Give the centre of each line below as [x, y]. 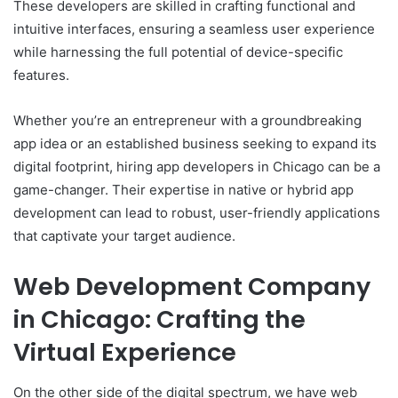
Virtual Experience [125, 353]
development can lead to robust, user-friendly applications [197, 213]
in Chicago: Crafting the [159, 320]
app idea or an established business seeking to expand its [195, 144]
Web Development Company [192, 287]
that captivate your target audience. [124, 236]
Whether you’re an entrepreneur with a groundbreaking [187, 121]
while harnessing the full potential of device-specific [178, 52]
